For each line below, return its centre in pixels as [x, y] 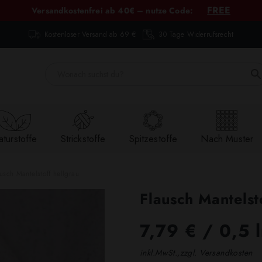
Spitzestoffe [153, 139]
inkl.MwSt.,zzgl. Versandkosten [196, 252]
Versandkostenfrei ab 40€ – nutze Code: [114, 11]
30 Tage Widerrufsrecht [196, 35]
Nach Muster [227, 139]
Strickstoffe [83, 139]
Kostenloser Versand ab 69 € [90, 35]
